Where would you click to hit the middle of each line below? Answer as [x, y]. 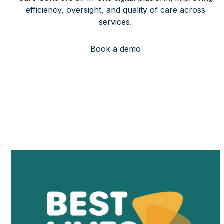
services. [116, 22]
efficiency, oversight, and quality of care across [115, 10]
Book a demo [115, 49]
